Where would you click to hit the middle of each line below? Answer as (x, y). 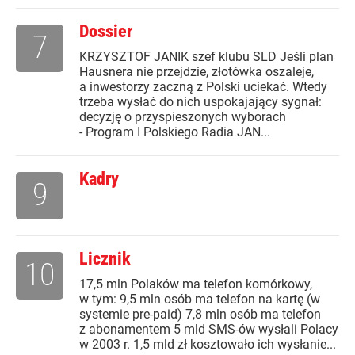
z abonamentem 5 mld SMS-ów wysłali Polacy (209, 330)
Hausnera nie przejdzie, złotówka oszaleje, (197, 72)
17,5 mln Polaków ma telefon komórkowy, (196, 284)
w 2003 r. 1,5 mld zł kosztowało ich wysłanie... (208, 345)
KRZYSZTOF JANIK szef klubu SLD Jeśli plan (206, 57)
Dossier (106, 32)
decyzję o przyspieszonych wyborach (183, 117)
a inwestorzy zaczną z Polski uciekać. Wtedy (203, 87)
